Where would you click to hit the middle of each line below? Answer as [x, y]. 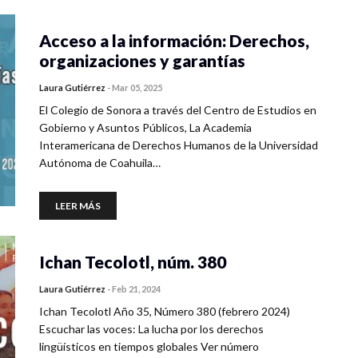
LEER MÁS [78, 206]
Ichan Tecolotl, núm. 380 [133, 262]
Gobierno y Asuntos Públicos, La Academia [145, 127]
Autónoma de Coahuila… [100, 163]
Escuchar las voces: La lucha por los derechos [151, 329]
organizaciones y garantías [142, 60]
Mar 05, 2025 [137, 88]
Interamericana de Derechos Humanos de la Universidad [179, 145]
